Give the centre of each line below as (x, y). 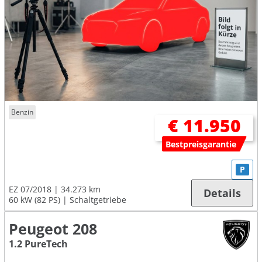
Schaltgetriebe (98, 199)
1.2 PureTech (38, 244)
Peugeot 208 (53, 229)
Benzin (23, 112)
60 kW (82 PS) (35, 199)
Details (222, 193)
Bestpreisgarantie (201, 144)
